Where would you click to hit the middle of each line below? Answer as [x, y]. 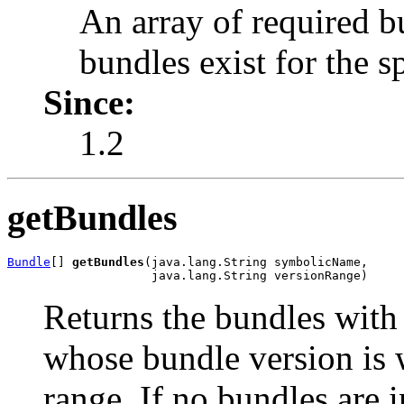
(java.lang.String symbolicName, [256, 262]
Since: [89, 102]
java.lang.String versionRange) [188, 276]
